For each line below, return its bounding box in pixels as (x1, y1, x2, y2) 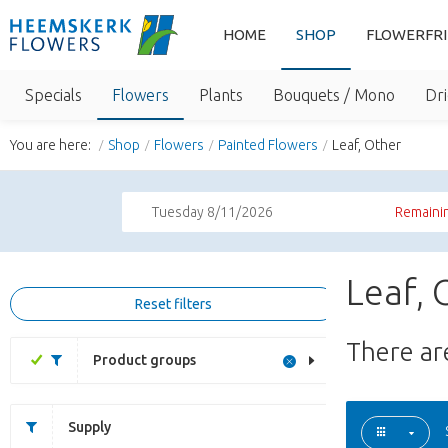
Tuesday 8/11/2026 (152, 204, 273, 220)
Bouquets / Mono (273, 86, 395, 104)
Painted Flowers (218, 137, 318, 153)
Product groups (93, 352, 196, 368)
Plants (199, 86, 243, 104)
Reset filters (135, 296, 212, 312)
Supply (68, 419, 111, 435)
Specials (25, 86, 82, 104)
